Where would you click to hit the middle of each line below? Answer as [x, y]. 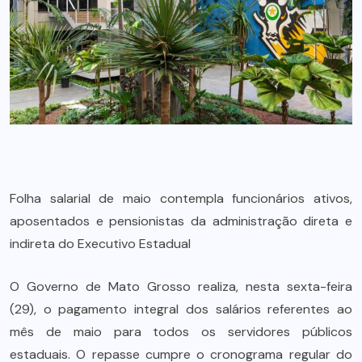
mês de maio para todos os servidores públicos [181, 332]
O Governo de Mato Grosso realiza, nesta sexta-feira [181, 287]
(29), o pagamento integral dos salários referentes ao [181, 309]
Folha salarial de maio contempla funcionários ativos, [181, 199]
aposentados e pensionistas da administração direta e [181, 221]
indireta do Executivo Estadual [100, 244]
